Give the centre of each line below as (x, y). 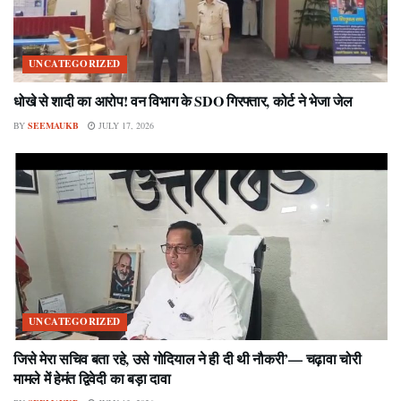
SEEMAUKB (53, 125)
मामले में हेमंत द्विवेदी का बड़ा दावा (92, 378)
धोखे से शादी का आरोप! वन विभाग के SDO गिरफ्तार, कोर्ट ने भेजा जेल (183, 100)
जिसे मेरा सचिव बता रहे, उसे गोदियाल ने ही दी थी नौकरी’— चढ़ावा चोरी (188, 358)
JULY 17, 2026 (125, 125)
